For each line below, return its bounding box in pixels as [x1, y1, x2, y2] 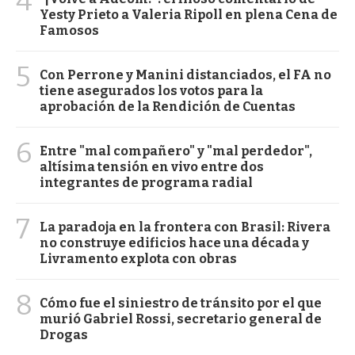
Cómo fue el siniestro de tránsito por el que [40, 295, 322, 311]
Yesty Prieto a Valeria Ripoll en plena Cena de [40, 6, 338, 22]
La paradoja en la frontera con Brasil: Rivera [40, 219, 330, 235]
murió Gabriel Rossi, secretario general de [40, 311, 322, 326]
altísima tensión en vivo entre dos [40, 158, 264, 174]
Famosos [40, 22, 99, 38]
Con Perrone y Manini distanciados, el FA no [40, 67, 331, 82]
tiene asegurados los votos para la [40, 82, 263, 98]
